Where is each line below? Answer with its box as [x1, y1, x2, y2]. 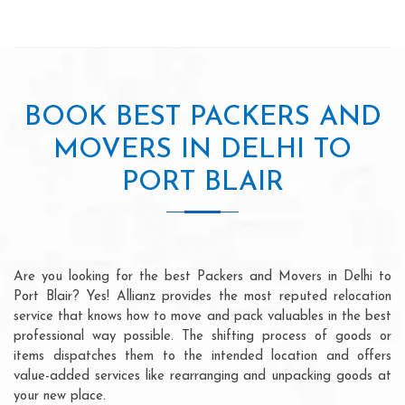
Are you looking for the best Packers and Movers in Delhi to [14, 269, 391, 284]
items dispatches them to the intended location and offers [14, 349, 391, 363]
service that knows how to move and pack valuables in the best [14, 309, 391, 324]
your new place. [14, 389, 106, 403]
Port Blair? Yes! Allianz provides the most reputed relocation [14, 289, 391, 304]
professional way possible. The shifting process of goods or [14, 329, 391, 344]
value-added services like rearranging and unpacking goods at [14, 369, 391, 383]
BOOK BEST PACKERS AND [24, 103, 381, 132]
